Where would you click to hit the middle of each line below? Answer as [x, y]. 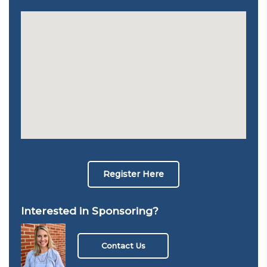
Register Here [133, 174]
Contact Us [123, 245]
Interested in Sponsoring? [90, 211]
